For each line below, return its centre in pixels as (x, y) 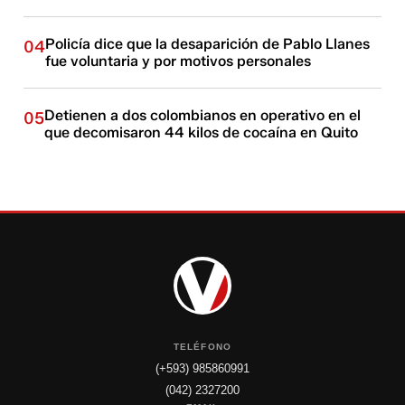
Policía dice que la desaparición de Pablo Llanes (208, 44)
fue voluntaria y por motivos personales (179, 61)
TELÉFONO (202, 347)
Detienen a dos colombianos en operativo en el (203, 115)
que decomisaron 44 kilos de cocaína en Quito (202, 132)
